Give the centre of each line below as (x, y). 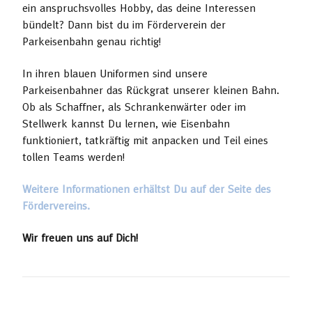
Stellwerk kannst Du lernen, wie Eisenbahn (126, 124)
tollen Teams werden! (73, 157)
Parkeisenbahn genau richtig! (92, 41)
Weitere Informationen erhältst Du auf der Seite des (147, 189)
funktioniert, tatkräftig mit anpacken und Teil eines (145, 140)
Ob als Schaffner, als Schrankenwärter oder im (134, 107)
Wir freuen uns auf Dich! (80, 238)
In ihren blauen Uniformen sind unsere (115, 73)
